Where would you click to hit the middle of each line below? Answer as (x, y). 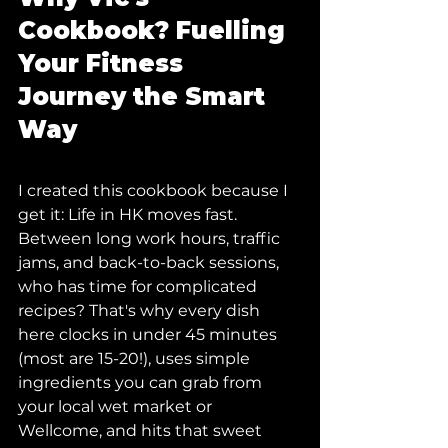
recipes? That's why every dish (141, 310)
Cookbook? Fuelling (155, 30)
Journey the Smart (145, 96)
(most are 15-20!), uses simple (136, 358)
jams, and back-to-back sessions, (150, 262)
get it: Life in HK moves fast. (129, 214)
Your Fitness (104, 63)
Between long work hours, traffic (151, 238)
